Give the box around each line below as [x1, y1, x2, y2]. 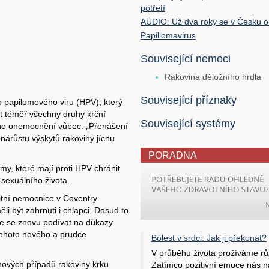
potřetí [141, 3, 165, 13]
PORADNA [148, 150, 197, 160]
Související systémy [141, 118, 235, 130]
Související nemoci [141, 53, 231, 65]
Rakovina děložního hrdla [165, 72, 261, 82]
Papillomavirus [141, 31, 196, 40]
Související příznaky [141, 94, 237, 106]
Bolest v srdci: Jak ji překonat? [151, 232, 267, 243]
